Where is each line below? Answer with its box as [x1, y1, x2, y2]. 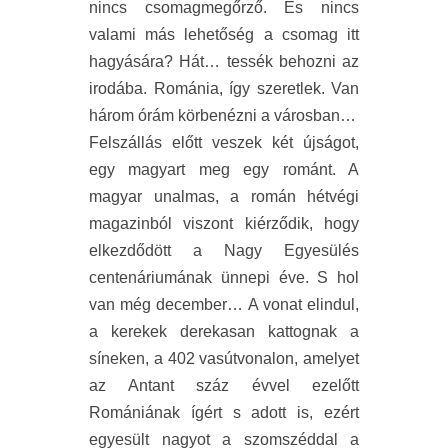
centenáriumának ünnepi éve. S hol [89, 269, 359, 287]
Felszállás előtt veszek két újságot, [89, 134, 359, 152]
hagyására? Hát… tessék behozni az [89, 53, 359, 71]
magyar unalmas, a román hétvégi [89, 188, 359, 206]
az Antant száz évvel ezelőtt [89, 377, 359, 395]
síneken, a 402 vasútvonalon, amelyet [89, 350, 359, 368]
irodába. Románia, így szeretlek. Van [89, 80, 359, 98]
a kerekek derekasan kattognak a [89, 323, 359, 341]
